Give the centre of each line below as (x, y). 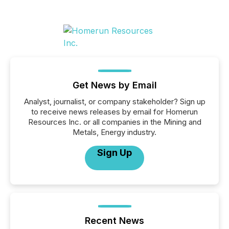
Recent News (114, 221)
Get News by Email (114, 85)
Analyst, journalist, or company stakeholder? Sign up (114, 101)
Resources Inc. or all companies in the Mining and (114, 122)
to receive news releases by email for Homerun (114, 112)
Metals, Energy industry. (114, 132)
